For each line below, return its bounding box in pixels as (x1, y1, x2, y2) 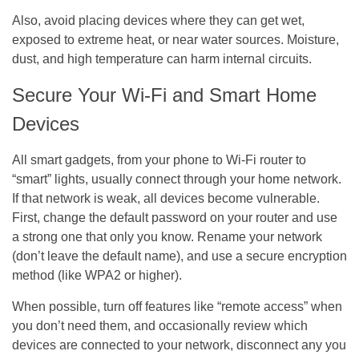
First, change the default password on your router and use (12, 210, 337, 224)
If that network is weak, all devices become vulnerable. (12, 191, 320, 205)
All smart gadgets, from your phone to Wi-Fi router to (12, 152, 306, 167)
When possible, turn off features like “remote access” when (12, 299, 342, 313)
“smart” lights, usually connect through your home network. (12, 171, 341, 186)
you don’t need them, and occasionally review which (12, 318, 308, 333)
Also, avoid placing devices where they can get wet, (12, 13, 305, 27)
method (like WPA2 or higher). (12, 268, 185, 282)
